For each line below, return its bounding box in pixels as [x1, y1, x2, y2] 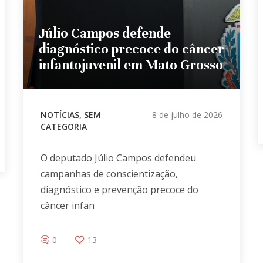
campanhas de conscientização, [40, 167, 178, 180]
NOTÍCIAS [40, 109, 79, 120]
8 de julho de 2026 [151, 109, 222, 120]
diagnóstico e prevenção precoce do [40, 183, 198, 196]
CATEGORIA [40, 120, 87, 132]
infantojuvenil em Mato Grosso [38, 56, 223, 73]
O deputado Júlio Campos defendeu [40, 151, 196, 164]
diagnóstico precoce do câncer [38, 41, 224, 57]
